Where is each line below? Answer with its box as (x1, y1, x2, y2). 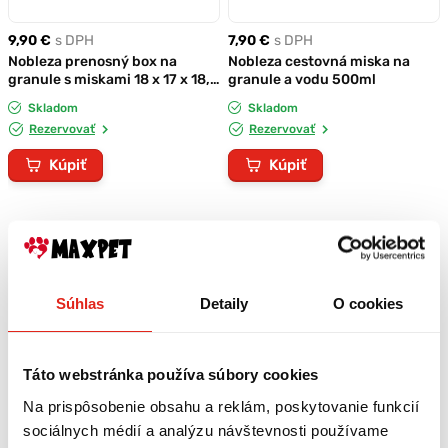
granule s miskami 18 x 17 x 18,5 (8, 71, 219, 88)
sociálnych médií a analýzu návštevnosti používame (23, 421, 389, 438)
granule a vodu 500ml (228, 71, 376, 88)
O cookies (332, 294, 404, 312)
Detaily (199, 294, 249, 312)
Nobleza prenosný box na (8, 53, 177, 70)
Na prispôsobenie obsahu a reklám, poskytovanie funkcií (23, 397, 419, 414)
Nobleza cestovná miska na (228, 53, 410, 70)
